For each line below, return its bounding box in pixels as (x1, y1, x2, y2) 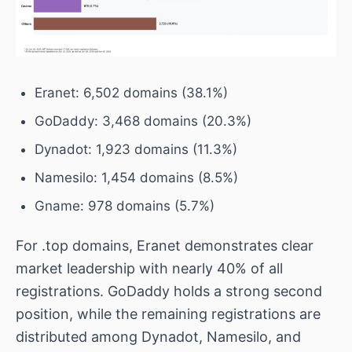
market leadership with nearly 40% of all (16, 259, 283, 277)
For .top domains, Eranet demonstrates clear (16, 236, 313, 254)
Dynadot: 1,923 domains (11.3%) (35, 141, 237, 157)
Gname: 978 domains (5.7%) (35, 197, 214, 214)
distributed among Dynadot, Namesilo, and (16, 328, 301, 345)
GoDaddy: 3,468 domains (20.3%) (35, 112, 251, 129)
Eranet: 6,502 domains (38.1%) (35, 84, 228, 101)
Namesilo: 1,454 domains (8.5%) (35, 169, 238, 185)
